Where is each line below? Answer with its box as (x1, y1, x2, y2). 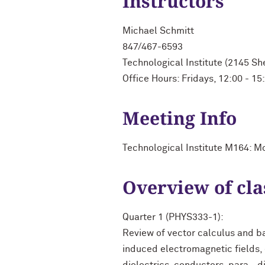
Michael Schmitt (122, 26, 194, 35)
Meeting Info (122, 106, 237, 130)
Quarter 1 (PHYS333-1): (122, 212, 224, 222)
